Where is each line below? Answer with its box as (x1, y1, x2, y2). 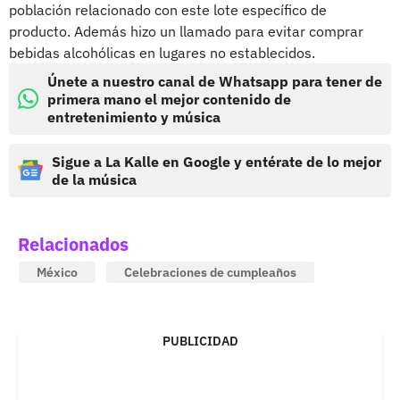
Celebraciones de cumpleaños (124, 263, 296, 280)
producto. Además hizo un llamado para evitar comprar (9, 21, 363, 40)
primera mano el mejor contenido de (47, 89, 291, 108)
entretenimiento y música (47, 107, 221, 126)
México (37, 263, 78, 280)
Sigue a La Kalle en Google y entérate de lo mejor (52, 152, 381, 171)
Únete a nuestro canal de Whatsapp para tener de (47, 71, 382, 90)
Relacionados (18, 231, 129, 256)
